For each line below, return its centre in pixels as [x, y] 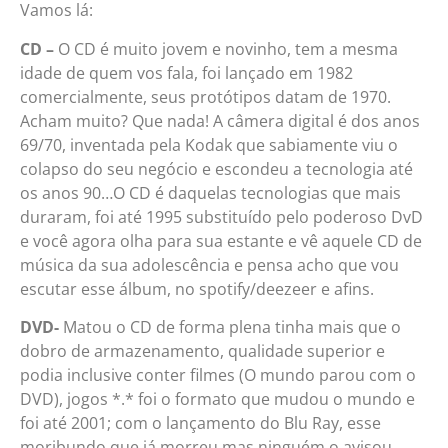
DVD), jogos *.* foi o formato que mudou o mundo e [217, 398]
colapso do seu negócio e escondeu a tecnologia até [216, 168]
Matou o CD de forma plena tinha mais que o [230, 326]
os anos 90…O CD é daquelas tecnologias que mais [210, 192]
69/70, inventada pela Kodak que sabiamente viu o [209, 144]
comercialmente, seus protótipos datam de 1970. [205, 96]
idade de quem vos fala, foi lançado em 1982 [186, 72]
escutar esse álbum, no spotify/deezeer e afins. [197, 288]
